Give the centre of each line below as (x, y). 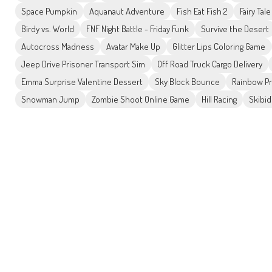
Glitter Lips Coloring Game (219, 47)
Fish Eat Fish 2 (202, 12)
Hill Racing (219, 100)
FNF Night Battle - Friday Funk (138, 29)
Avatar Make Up (133, 47)
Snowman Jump (50, 100)
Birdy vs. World (48, 29)
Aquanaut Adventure (127, 12)
